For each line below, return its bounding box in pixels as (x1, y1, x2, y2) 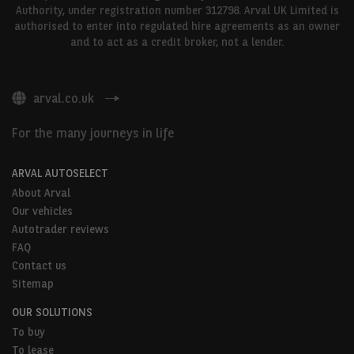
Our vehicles (12, 204, 73, 217)
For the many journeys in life (12, 125, 175, 141)
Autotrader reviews (12, 222, 109, 235)
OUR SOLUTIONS (12, 305, 92, 318)
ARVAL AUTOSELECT (12, 166, 108, 179)
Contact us (12, 258, 66, 272)
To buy (12, 325, 45, 338)
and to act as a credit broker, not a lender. (70, 35, 284, 48)
